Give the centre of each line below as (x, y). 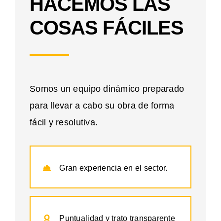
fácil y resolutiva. (64, 123)
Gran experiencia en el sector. (113, 168)
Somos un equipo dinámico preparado (107, 89)
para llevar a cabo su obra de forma (102, 106)
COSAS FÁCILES (107, 28)
